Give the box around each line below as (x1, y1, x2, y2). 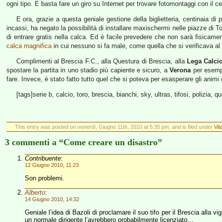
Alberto (25, 189, 45, 196)
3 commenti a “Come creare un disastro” (5, 137, 162, 147)
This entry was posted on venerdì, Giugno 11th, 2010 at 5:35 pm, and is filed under (14, 124, 214, 130)
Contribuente (25, 155, 61, 162)
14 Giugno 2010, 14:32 (25, 196, 79, 202)
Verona (169, 66, 191, 74)
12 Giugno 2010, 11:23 (25, 162, 79, 168)
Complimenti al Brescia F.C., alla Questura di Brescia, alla (16, 57, 187, 65)
